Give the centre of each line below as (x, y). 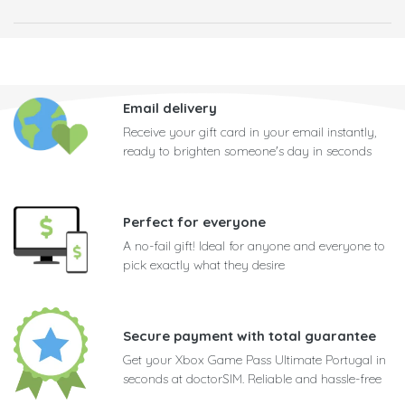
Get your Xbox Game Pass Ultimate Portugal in (254, 360)
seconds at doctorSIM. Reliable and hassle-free (252, 379)
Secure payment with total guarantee (250, 336)
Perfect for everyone (194, 222)
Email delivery (170, 108)
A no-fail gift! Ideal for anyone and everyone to (254, 246)
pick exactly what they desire (204, 265)
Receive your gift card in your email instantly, (250, 132)
